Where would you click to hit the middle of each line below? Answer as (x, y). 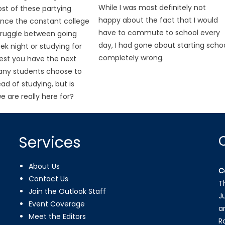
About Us (44, 166)
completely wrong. (131, 58)
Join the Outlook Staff (68, 191)
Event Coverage (57, 204)
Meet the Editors (58, 216)
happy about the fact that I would (158, 20)
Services (50, 142)
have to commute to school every (159, 32)
